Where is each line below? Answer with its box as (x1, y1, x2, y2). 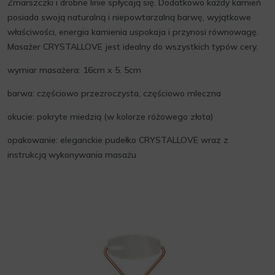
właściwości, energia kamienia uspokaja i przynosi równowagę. (7, 26, 258, 37)
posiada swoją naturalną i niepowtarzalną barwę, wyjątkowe (7, 12, 251, 23)
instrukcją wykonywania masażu (7, 149, 136, 160)
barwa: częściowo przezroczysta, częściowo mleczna (7, 88, 221, 99)
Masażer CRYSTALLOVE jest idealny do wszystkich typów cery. (7, 41, 258, 52)
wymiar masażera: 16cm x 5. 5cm (7, 64, 141, 76)
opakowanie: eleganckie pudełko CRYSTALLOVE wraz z (7, 134, 228, 145)
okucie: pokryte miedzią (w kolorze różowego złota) (7, 111, 213, 122)
